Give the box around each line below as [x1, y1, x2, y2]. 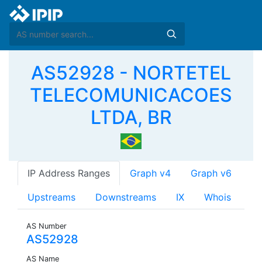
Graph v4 [130, 167, 171, 180]
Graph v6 [191, 167, 232, 180]
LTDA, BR [90, 106, 172, 129]
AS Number [26, 222, 67, 231]
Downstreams [95, 191, 156, 204]
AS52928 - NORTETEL [31, 61, 231, 84]
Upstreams [27, 191, 75, 204]
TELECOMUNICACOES [30, 84, 232, 106]
